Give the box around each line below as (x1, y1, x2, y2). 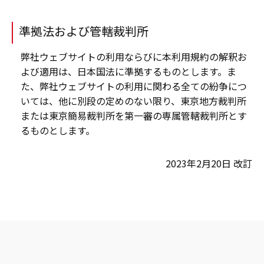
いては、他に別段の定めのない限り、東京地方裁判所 (21, 94, 246, 108)
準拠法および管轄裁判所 (19, 22, 148, 40)
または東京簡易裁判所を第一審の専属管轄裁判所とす (21, 108, 247, 123)
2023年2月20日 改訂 (166, 156, 252, 171)
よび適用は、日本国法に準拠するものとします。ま (21, 64, 236, 79)
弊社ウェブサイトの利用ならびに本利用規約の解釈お (21, 49, 247, 64)
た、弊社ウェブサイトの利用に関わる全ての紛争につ (21, 79, 247, 94)
